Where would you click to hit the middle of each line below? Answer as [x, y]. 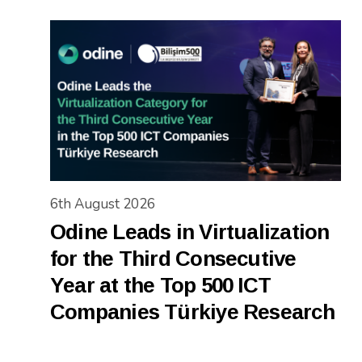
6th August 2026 [103, 204]
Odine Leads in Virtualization [190, 232]
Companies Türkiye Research [192, 311]
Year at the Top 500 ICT [161, 285]
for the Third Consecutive [173, 258]
